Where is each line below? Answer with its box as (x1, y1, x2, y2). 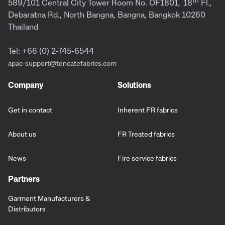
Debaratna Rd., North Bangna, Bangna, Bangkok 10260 (8, 10, 205, 20)
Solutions (118, 80, 151, 90)
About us (8, 129, 36, 138)
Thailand (8, 22, 38, 32)
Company (8, 80, 43, 90)
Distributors (8, 204, 46, 213)
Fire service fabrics (118, 153, 177, 162)
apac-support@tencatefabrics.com (8, 59, 117, 68)
